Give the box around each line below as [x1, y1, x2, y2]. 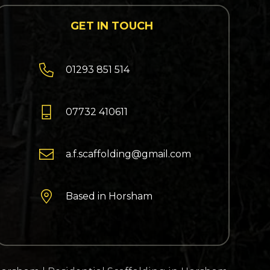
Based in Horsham [66, 190, 153, 202]
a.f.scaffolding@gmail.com [66, 148, 192, 160]
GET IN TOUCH [71, 19, 154, 33]
